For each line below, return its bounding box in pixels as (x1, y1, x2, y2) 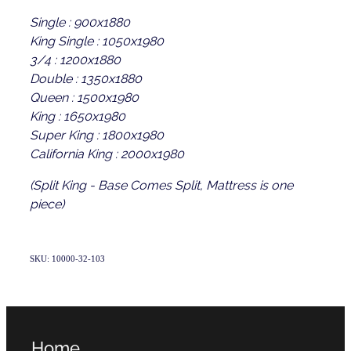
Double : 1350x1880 (30, 68, 145, 86)
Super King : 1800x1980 (30, 125, 164, 143)
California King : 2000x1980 (30, 143, 184, 161)
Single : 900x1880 (30, 12, 133, 30)
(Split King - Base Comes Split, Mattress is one (30, 175, 293, 193)
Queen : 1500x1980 (30, 87, 139, 105)
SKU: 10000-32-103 (30, 253, 105, 263)
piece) (30, 194, 64, 212)
